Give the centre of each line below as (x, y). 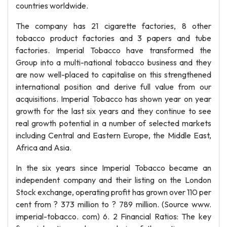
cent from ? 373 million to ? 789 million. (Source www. (113, 204)
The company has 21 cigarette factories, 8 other (113, 26)
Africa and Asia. (44, 147)
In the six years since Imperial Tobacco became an (113, 168)
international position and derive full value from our (113, 87)
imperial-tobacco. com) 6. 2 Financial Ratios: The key (113, 216)
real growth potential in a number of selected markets (113, 123)
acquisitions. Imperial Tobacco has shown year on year (113, 99)
